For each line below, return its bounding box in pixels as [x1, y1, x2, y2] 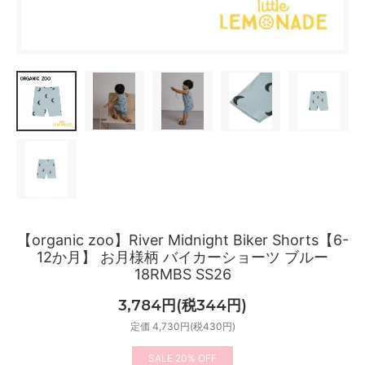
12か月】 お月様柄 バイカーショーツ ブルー [37, 248, 328, 266]
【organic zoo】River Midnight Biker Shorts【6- [16, 231, 349, 249]
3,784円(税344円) [118, 296, 247, 314]
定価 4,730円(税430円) [130, 319, 235, 332]
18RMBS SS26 [134, 266, 231, 284]
